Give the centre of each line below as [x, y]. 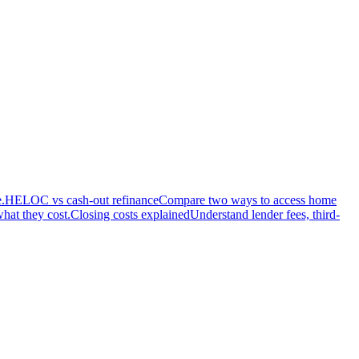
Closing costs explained [130, 214]
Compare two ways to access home [248, 200]
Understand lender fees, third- [265, 214]
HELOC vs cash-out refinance [82, 200]
